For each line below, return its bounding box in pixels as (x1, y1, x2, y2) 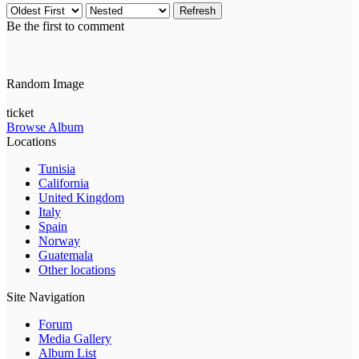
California (38, 176, 89, 191)
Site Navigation (6, 290, 85, 305)
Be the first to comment (6, 19, 124, 34)
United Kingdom (38, 191, 124, 205)
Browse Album (6, 120, 83, 135)
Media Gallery (38, 332, 111, 346)
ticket (6, 106, 34, 120)
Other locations (38, 263, 115, 277)
